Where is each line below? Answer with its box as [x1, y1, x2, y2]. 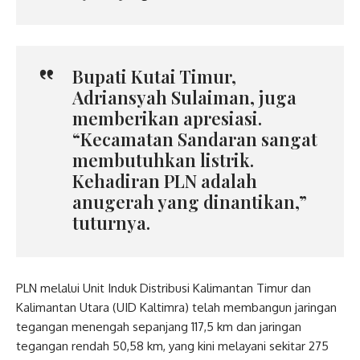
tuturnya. [72, 211, 150, 235]
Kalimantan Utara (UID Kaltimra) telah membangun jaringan [16, 299, 337, 315]
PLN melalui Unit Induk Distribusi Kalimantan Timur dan [16, 280, 311, 296]
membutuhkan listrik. [72, 148, 254, 173]
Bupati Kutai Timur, [72, 64, 236, 89]
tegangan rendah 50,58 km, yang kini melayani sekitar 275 [16, 337, 329, 354]
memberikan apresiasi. [72, 106, 262, 131]
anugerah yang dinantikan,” [72, 190, 307, 215]
